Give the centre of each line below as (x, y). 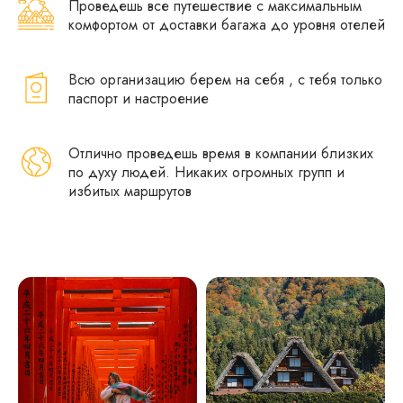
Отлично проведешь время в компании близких (221, 153)
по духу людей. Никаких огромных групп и (206, 172)
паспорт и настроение (139, 99)
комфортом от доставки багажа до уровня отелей (227, 25)
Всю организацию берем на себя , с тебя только (225, 80)
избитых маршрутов (130, 191)
